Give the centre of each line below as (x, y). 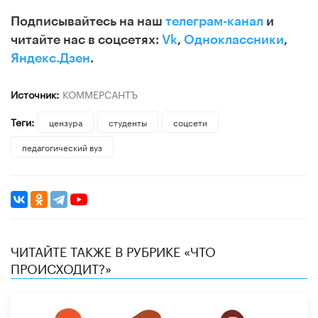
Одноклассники (234, 39)
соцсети (190, 121)
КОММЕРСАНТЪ (100, 93)
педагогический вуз (62, 146)
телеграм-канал (214, 21)
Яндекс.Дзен (50, 58)
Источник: (35, 93)
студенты (127, 121)
